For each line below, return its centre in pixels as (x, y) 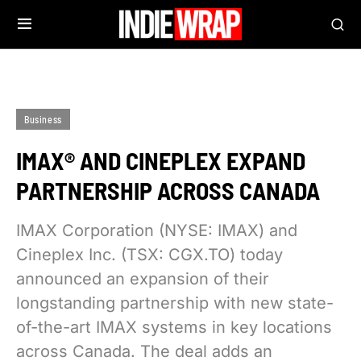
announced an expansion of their (143, 279)
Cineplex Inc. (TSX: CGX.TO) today (149, 255)
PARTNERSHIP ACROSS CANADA (168, 190)
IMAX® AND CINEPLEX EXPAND (161, 160)
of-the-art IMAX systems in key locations (174, 327)
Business (43, 119)
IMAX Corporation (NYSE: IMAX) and (157, 230)
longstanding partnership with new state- (175, 303)
